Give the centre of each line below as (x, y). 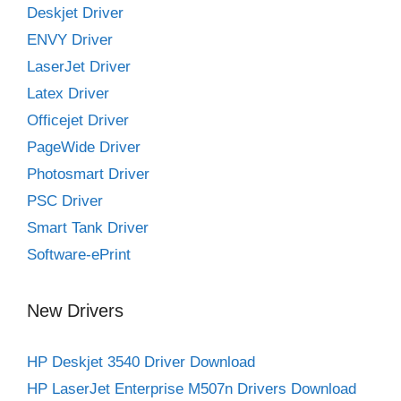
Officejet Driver (78, 121)
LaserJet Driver (79, 67)
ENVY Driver (70, 40)
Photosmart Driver (88, 175)
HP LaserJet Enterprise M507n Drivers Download (192, 389)
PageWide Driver (84, 148)
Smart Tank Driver (88, 228)
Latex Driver (68, 94)
